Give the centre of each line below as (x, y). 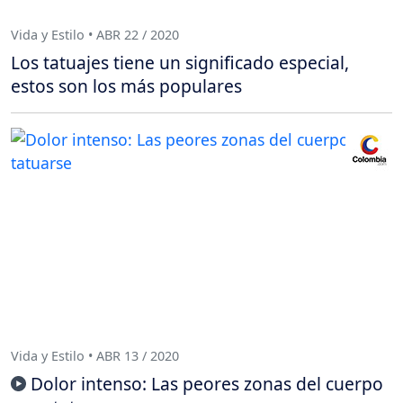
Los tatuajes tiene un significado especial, (180, 63)
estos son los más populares (126, 86)
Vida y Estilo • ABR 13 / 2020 (95, 355)
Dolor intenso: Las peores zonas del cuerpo (207, 384)
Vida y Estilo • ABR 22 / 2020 (95, 34)
